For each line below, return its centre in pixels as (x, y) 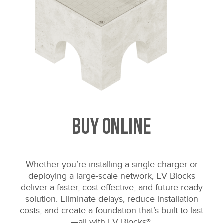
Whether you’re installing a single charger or (111, 164)
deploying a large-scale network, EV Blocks (111, 176)
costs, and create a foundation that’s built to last (111, 210)
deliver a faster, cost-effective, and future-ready (111, 187)
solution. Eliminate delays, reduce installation (111, 199)
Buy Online (111, 128)
